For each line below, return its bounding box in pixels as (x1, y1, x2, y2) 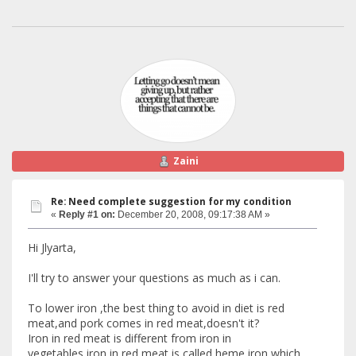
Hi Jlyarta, (28, 240, 76, 256)
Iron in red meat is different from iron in (28, 331, 231, 346)
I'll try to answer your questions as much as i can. (28, 270, 281, 286)
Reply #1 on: (59, 208, 115, 220)
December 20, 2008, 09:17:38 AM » (115, 208, 270, 220)
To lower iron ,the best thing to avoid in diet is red (28, 300, 284, 316)
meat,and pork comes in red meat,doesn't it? (28, 315, 259, 331)
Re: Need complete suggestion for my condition (51, 195, 292, 207)
